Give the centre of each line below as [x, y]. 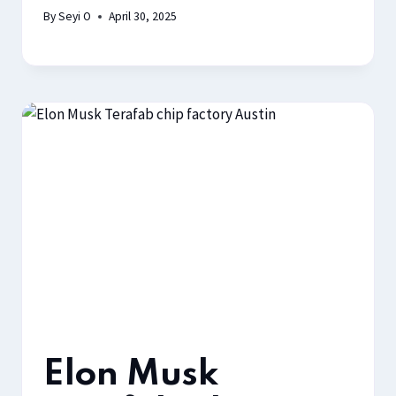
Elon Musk [131, 375]
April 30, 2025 [143, 17]
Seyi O [75, 17]
